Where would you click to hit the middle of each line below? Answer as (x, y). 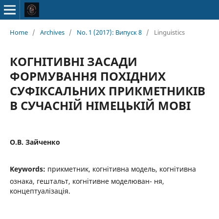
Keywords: (28, 169)
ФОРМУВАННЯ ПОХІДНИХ (88, 76)
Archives (52, 32)
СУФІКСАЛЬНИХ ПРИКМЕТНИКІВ (107, 90)
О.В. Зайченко (35, 142)
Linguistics (169, 32)
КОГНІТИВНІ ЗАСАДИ (73, 61)
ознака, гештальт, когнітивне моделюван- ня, (87, 181)
